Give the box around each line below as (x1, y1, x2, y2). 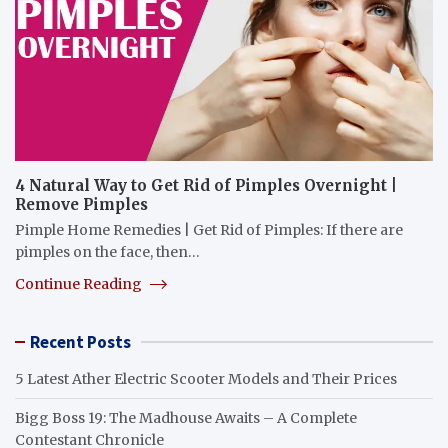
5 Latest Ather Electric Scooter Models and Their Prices (15, 369, 397, 388)
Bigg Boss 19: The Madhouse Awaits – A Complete (15, 408, 357, 427)
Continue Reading (15, 274, 145, 293)
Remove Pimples (15, 194, 148, 214)
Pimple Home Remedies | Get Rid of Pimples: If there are (15, 220, 403, 239)
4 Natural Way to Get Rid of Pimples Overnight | (15, 175, 397, 195)
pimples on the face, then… (15, 242, 200, 261)
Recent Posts (30, 330, 131, 353)
